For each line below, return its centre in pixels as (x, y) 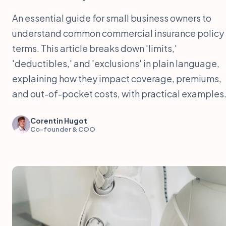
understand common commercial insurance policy (118, 33)
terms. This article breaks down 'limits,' (95, 48)
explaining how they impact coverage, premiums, (117, 78)
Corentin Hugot (59, 120)
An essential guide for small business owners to (112, 18)
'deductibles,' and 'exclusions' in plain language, (116, 63)
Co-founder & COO (63, 129)
